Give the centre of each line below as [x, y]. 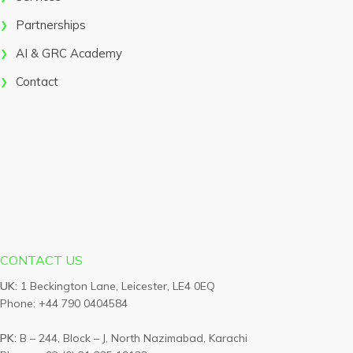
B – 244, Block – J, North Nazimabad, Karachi [132, 338]
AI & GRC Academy [69, 54]
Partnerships [51, 25]
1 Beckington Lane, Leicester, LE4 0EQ [116, 286]
